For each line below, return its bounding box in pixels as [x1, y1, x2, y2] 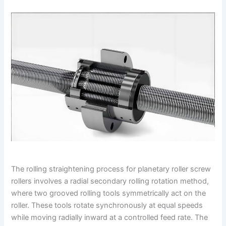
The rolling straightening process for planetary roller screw [11, 164, 211, 174]
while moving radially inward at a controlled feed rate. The [11, 213, 208, 222]
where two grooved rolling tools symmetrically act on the [11, 189, 206, 198]
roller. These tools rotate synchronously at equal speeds [11, 201, 203, 210]
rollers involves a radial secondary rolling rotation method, [11, 177, 209, 186]
